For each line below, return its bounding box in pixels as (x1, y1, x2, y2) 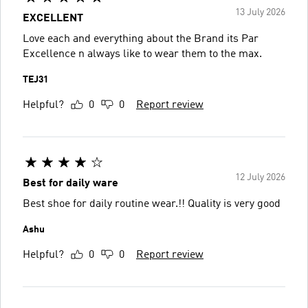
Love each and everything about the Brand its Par (23, 33, 258, 45)
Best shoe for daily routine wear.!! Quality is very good (23, 198, 280, 210)
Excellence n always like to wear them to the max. (23, 48, 262, 60)
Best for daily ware (23, 177, 118, 189)
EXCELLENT (23, 12, 83, 24)
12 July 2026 (235, 172, 285, 182)
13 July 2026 (235, 7, 285, 17)
